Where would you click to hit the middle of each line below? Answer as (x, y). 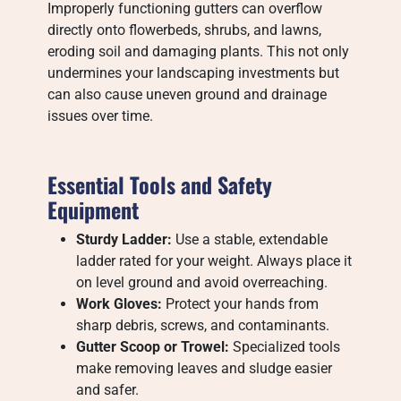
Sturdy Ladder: (124, 239)
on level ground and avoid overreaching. (202, 282)
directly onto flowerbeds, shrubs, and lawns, (185, 30)
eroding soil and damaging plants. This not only (199, 51)
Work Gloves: (119, 304)
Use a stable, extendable (250, 239)
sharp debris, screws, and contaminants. (203, 325)
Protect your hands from (241, 304)
